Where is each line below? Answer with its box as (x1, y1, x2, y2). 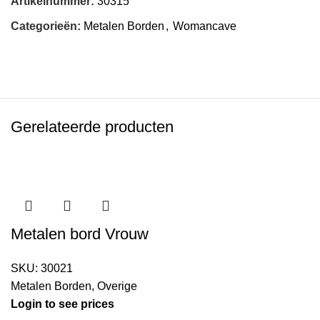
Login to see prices (11, 298, 114, 311)
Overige (97, 280, 137, 293)
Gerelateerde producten (11, 118, 174, 136)
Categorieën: (11, 20, 81, 33)
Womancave (173, 20, 236, 33)
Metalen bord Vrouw (11, 225, 149, 244)
